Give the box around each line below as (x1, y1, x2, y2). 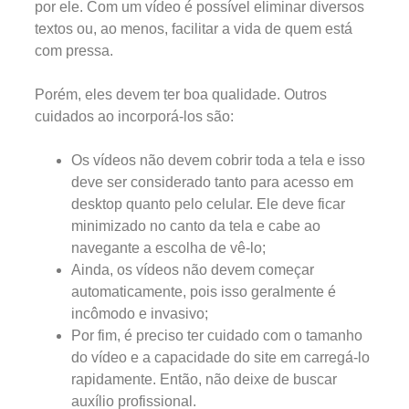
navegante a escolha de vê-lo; (71, 239, 266, 256)
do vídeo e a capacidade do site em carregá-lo (71, 349, 370, 365)
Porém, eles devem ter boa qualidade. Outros (35, 86, 327, 102)
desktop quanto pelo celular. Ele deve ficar (71, 195, 345, 212)
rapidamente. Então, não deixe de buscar (71, 371, 337, 387)
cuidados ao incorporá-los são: (35, 108, 234, 124)
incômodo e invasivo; (71, 305, 208, 321)
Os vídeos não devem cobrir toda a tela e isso (71, 152, 365, 168)
